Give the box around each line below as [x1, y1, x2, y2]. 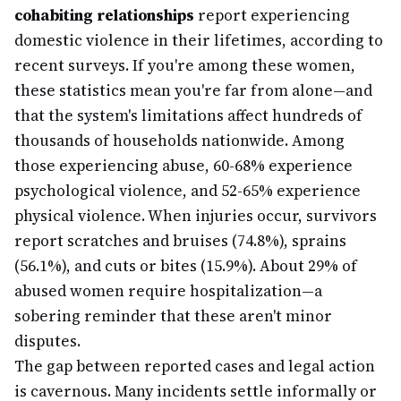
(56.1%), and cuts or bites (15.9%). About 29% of [14, 255, 357, 277]
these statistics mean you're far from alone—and [14, 80, 372, 101]
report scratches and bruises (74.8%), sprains [14, 230, 346, 252]
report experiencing [194, 4, 350, 26]
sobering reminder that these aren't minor [14, 305, 332, 327]
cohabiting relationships [14, 4, 194, 26]
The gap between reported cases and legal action [14, 355, 375, 377]
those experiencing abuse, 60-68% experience [14, 155, 353, 176]
